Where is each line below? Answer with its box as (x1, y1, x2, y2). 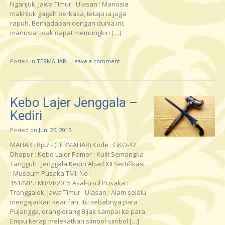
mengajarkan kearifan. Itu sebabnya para (10, 197, 138, 207)
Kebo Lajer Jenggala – (10, 95, 138, 110)
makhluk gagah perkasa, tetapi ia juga (10, 9, 126, 18)
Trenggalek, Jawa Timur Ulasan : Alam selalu (10, 188, 146, 197)
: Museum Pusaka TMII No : (10, 169, 91, 178)
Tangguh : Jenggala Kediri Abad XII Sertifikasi (10, 159, 145, 169)
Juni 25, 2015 (39, 126, 71, 134)
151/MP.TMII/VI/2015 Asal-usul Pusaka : (10, 178, 128, 188)
